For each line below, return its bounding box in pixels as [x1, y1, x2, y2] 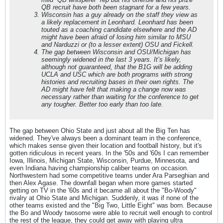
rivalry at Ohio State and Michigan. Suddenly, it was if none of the [9, 194, 199, 202]
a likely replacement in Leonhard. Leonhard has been [41, 18, 193, 26]
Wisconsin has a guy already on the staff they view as [41, 11, 198, 18]
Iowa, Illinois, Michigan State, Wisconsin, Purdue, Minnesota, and [9, 157, 199, 164]
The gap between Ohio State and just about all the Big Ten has [9, 127, 190, 134]
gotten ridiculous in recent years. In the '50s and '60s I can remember [9, 149, 209, 157]
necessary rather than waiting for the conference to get [41, 93, 199, 101]
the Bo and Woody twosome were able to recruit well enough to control [9, 209, 212, 217]
